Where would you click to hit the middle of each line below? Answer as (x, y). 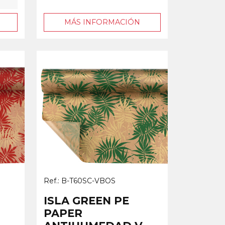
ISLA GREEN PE (86, 200)
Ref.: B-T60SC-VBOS (80, 181)
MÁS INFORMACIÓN (102, 22)
